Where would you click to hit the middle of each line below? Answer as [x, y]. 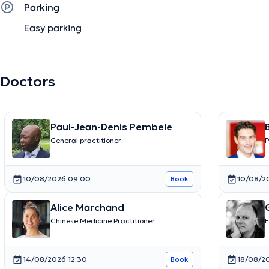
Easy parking [53, 28]
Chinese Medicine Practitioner [102, 221]
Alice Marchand [87, 207]
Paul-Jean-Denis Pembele [111, 127]
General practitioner [86, 141]
